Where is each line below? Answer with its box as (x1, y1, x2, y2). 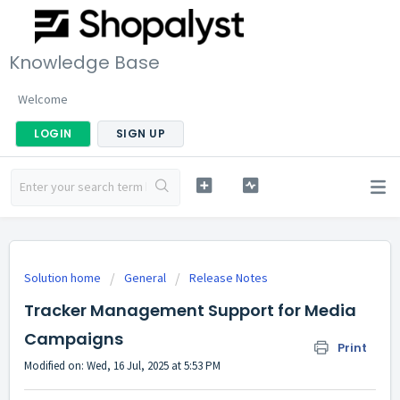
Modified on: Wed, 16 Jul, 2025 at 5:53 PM (24, 358, 221, 373)
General (124, 270, 166, 286)
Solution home (24, 270, 104, 286)
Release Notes (189, 270, 268, 286)
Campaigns (24, 328, 123, 350)
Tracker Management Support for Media (24, 299, 356, 321)
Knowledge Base (9, 49, 160, 75)
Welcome (18, 90, 68, 107)
